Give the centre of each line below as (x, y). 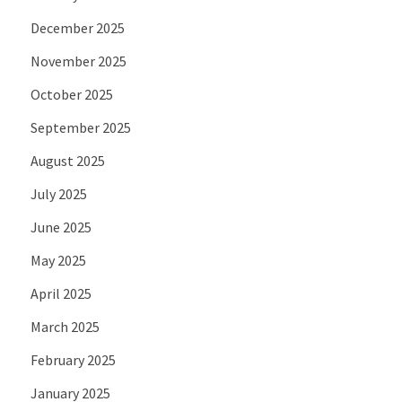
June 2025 (61, 227)
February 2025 (73, 359)
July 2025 (58, 193)
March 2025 (65, 326)
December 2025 (77, 27)
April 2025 (61, 293)
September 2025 (80, 127)
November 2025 (78, 61)
